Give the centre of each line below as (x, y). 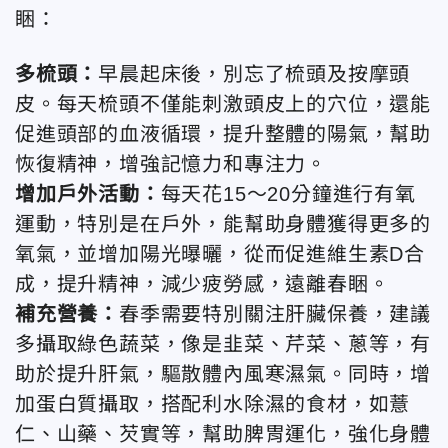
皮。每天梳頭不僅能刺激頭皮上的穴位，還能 (223, 104)
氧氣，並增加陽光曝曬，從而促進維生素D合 (220, 254)
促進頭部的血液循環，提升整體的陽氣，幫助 (223, 134)
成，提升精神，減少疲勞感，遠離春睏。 (202, 284)
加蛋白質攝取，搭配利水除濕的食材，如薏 (213, 404)
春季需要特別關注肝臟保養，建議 (275, 314)
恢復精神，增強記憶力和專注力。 (171, 164)
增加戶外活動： (88, 194)
